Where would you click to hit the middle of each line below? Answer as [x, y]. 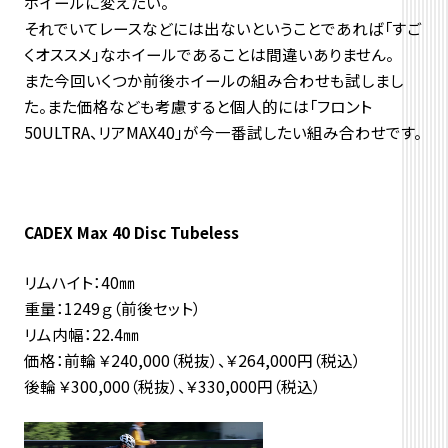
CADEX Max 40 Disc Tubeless [131, 231]
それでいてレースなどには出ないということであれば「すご [222, 27]
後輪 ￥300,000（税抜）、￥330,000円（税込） [172, 385]
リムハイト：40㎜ [79, 281]
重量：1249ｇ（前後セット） [112, 307]
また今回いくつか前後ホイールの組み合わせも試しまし [213, 79]
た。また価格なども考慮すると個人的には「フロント [197, 105]
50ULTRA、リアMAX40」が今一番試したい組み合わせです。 [222, 131]
